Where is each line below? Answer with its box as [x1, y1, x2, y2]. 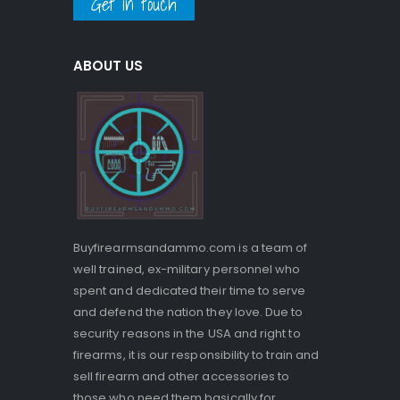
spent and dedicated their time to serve [73, 282, 306, 300]
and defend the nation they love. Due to [73, 304, 304, 321]
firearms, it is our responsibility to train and [73, 346, 320, 364]
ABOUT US [73, 56, 143, 76]
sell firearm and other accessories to [73, 368, 290, 386]
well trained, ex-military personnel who [73, 261, 301, 279]
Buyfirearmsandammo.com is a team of [73, 239, 308, 257]
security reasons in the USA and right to [73, 325, 301, 343]
